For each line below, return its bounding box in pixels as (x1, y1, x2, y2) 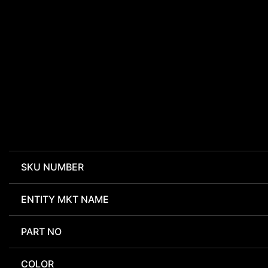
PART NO (21, 226, 62, 238)
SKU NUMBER (21, 161, 84, 173)
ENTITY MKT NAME (21, 193, 109, 206)
